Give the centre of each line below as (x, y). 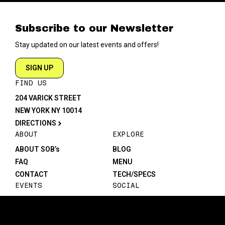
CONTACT (32, 174)
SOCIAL (126, 186)
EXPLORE (128, 134)
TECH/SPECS (134, 174)
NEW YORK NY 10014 (48, 110)
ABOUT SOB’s (37, 149)
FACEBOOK (130, 213)
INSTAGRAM (133, 200)
